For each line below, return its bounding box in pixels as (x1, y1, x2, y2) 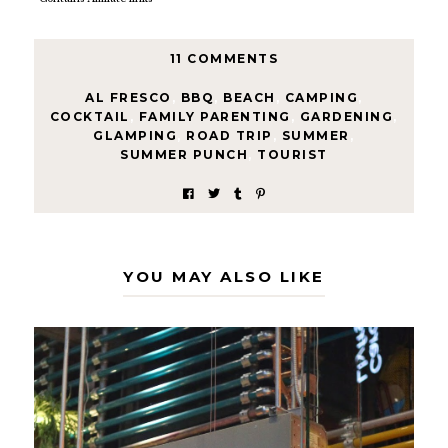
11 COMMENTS (169, 51, 279, 67)
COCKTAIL (49, 109, 130, 125)
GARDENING (299, 109, 394, 125)
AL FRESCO (85, 90, 172, 106)
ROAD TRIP (186, 128, 273, 144)
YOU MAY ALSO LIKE (123, 267, 325, 287)
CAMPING (284, 90, 359, 106)
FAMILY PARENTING (138, 109, 291, 125)
